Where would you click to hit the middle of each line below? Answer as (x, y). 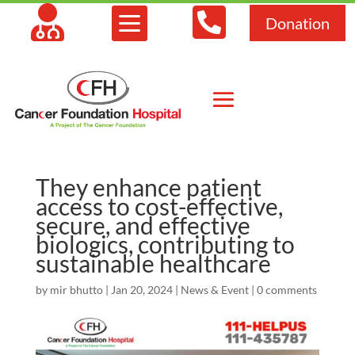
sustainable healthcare (153, 263)
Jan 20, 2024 (141, 289)
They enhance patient (148, 187)
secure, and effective (143, 225)
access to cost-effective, (159, 206)
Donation (298, 23)
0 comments (286, 289)
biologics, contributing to (165, 244)
